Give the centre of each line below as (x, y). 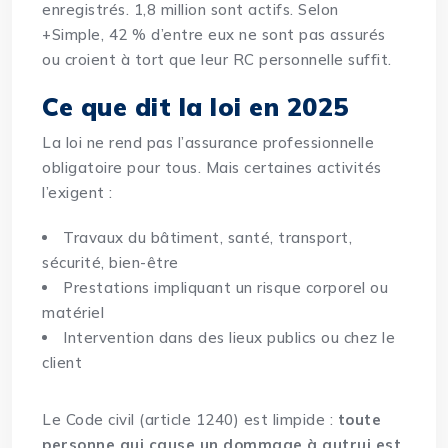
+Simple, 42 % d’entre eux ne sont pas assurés (214, 35)
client (62, 363)
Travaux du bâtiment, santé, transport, (208, 238)
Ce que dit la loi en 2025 (195, 107)
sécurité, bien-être (110, 263)
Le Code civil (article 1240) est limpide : (190, 420)
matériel (73, 313)
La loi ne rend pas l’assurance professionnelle (208, 143)
